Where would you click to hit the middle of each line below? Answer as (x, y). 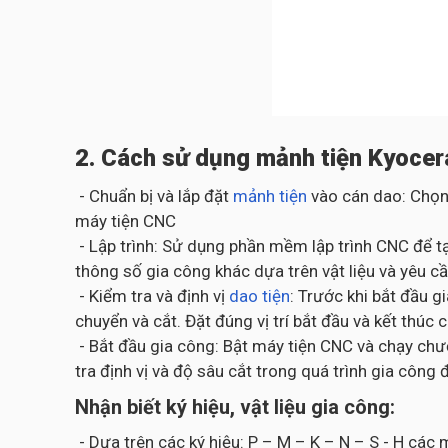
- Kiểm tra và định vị (152, 296)
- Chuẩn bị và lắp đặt (152, 196)
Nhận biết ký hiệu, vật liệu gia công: (235, 407)
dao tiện (259, 296)
